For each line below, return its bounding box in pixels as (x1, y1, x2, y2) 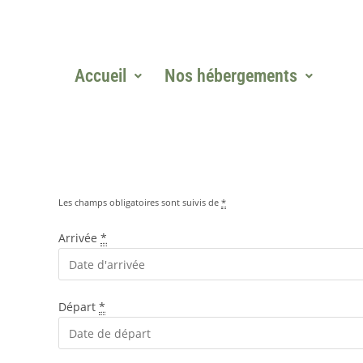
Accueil (75, 65, 127, 86)
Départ (58, 299, 99, 315)
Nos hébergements (164, 65, 298, 86)
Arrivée (58, 230, 100, 246)
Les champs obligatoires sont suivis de (58, 196, 221, 209)
